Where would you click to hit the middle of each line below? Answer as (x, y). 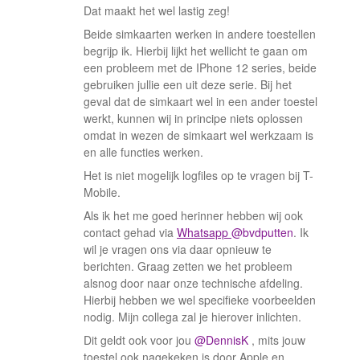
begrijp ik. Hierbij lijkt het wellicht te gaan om (196, 51)
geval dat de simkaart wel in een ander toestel (200, 101)
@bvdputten (262, 232)
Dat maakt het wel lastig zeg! (157, 10)
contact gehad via (130, 232)
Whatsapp (204, 232)
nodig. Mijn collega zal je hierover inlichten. (192, 317)
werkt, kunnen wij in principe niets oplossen (193, 118)
